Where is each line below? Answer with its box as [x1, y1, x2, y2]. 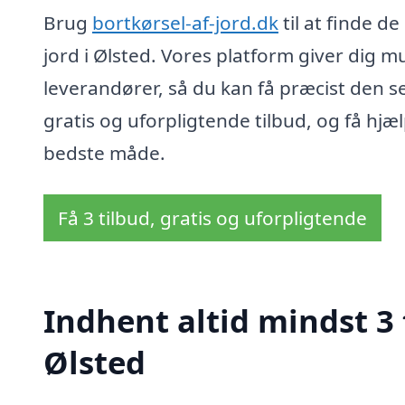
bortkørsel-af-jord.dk [92, 10, 278, 36]
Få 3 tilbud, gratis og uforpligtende [58, 204, 367, 231]
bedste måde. [43, 140, 165, 166]
